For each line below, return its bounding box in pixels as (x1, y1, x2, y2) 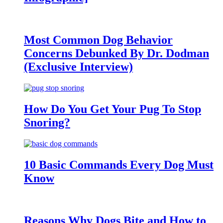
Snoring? (24, 116, 70, 129)
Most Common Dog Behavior (24, 33, 173, 47)
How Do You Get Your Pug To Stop (24, 103, 201, 116)
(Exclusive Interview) (24, 60, 133, 74)
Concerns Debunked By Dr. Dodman (24, 47, 209, 60)
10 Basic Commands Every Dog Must (24, 158, 214, 171)
